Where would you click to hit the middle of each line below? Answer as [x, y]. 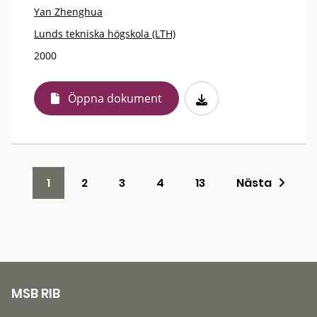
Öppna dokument [115, 98]
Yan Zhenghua [68, 12]
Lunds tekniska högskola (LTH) [105, 34]
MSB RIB [36, 293]
